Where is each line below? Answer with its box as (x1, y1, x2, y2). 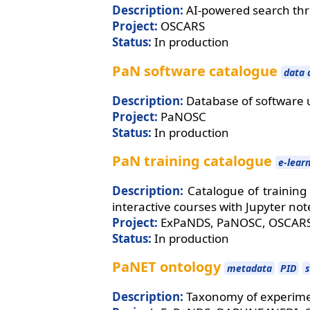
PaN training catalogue (112, 152, 272, 171)
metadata (226, 262, 272, 275)
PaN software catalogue (112, 61, 277, 80)
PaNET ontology (112, 257, 221, 277)
